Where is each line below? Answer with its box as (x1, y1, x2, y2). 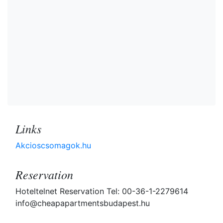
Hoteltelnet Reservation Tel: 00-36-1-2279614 (15, 186, 188, 197)
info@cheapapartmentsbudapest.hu (15, 198, 150, 209)
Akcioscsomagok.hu (15, 140, 91, 151)
